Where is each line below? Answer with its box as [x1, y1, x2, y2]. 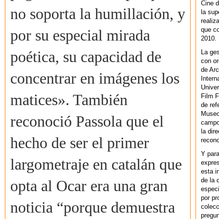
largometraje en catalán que [10, 156, 182, 174]
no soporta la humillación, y [10, 5, 185, 23]
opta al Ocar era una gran [10, 177, 168, 195]
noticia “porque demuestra [10, 199, 175, 217]
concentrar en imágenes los [10, 70, 179, 88]
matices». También [10, 91, 128, 109]
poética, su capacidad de [10, 48, 161, 66]
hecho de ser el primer [10, 134, 149, 152]
